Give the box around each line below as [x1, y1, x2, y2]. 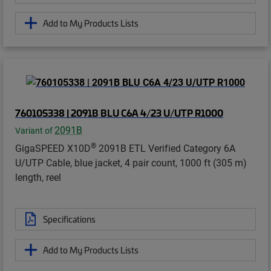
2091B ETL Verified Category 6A [96, 141, 235, 154]
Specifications [43, 212, 96, 225]
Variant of [15, 125, 54, 136]
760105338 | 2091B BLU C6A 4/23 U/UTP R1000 [15, 105, 223, 119]
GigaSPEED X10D [15, 141, 91, 154]
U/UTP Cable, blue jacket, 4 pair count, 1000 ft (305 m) [15, 155, 247, 169]
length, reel [15, 170, 61, 183]
